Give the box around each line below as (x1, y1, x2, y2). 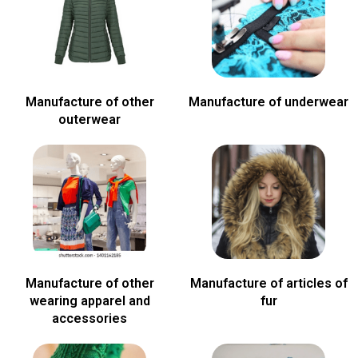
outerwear (58, 112, 121, 128)
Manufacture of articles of (189, 275, 348, 291)
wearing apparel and (29, 292, 150, 308)
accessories (52, 310, 127, 326)
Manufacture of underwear (189, 94, 348, 110)
